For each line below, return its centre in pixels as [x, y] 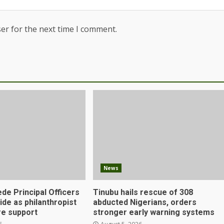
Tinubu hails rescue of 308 [143, 192]
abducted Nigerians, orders [144, 202]
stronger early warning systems [153, 212]
